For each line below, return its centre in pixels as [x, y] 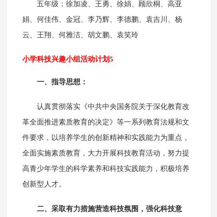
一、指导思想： [62, 82]
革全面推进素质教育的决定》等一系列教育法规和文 [106, 122]
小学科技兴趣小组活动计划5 [68, 59]
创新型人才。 [44, 184]
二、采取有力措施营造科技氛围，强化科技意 [109, 209]
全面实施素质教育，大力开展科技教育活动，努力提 [106, 153]
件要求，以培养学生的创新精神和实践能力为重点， [106, 138]
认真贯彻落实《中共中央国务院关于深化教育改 [113, 107]
